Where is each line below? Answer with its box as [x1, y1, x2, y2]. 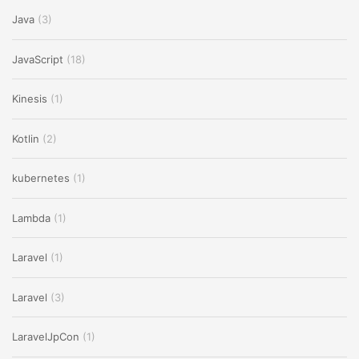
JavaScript [12, 52, 63, 66]
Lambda [12, 211, 50, 224]
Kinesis [12, 92, 47, 106]
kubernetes [12, 171, 70, 185]
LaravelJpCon [12, 330, 79, 344]
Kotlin [12, 131, 39, 145]
